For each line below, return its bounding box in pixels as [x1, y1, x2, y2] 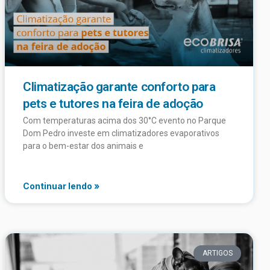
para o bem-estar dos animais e [23, 141, 143, 151]
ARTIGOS [202, 249, 233, 258]
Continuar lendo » [23, 181, 99, 192]
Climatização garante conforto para [23, 80, 216, 95]
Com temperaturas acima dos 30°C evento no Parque [23, 116, 226, 126]
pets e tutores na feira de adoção [23, 96, 203, 111]
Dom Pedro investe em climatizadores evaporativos [23, 128, 219, 139]
